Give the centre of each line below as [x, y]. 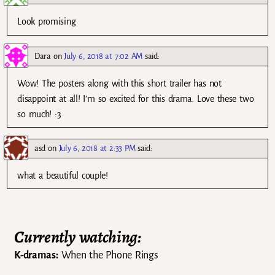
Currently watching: [78, 237]
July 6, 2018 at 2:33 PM [97, 148]
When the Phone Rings [108, 256]
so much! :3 [39, 114]
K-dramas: [36, 256]
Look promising [47, 22]
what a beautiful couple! [63, 175]
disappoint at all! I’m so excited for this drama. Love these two [136, 99]
